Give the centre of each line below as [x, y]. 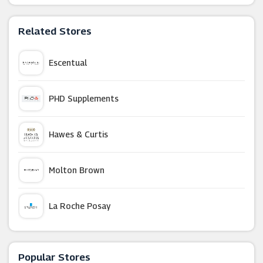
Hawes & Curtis [78, 134]
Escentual [68, 63]
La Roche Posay [80, 206]
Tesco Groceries [80, 242]
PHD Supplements [84, 98]
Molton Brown [77, 170]
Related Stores [55, 31]
